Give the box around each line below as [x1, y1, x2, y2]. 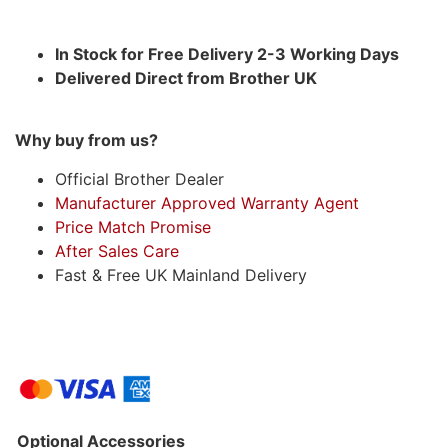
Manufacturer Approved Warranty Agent [55, 192, 359, 213]
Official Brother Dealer [55, 168, 224, 189]
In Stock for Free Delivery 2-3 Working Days [55, 43, 399, 64]
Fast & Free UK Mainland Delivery [55, 264, 307, 285]
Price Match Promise [55, 216, 211, 237]
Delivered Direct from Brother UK [55, 67, 317, 88]
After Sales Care [55, 240, 179, 261]
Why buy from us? [15, 130, 158, 151]
